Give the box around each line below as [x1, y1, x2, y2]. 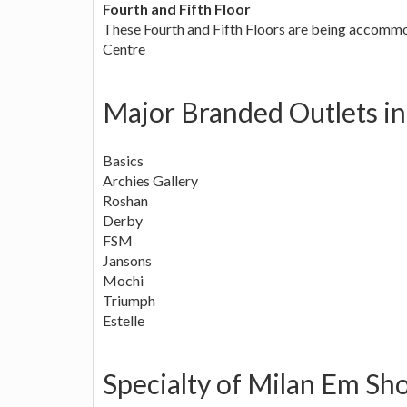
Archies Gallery [103, 171, 198, 189]
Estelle [103, 311, 144, 329]
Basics [103, 151, 144, 169]
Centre [103, 39, 145, 57]
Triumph [103, 291, 155, 309]
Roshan [103, 191, 148, 209]
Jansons [103, 251, 152, 269]
